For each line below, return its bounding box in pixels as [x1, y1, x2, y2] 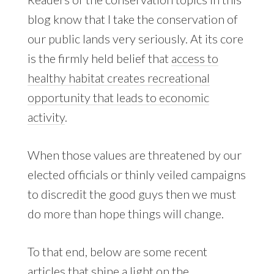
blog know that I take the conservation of [27, 12, 238, 27]
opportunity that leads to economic [27, 90, 209, 105]
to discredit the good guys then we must [27, 187, 236, 202]
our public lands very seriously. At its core [27, 31, 243, 46]
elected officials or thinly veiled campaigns [27, 167, 246, 182]
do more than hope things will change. [27, 206, 224, 221]
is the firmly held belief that [27, 51, 171, 66]
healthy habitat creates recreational [27, 70, 210, 86]
